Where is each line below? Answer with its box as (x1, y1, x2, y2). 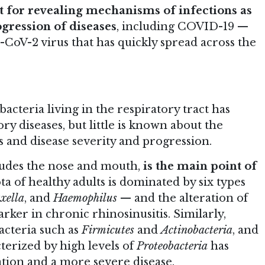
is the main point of (143, 159, 257, 173)
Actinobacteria (161, 223, 232, 237)
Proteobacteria (137, 239, 208, 253)
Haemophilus (53, 191, 117, 205)
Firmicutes (82, 223, 134, 237)
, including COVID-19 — (117, 20, 248, 34)
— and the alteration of (117, 191, 248, 205)
